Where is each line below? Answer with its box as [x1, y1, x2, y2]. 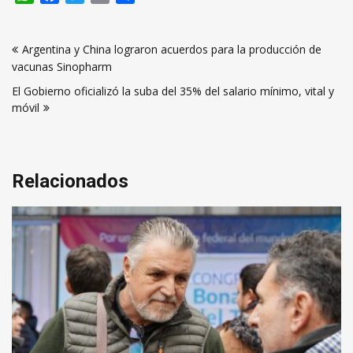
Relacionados [12, 170, 128, 192]
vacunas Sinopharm [12, 59, 112, 74]
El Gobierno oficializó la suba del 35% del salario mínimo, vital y [12, 84, 334, 98]
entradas [11, 74, 87, 96]
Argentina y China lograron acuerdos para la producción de [22, 42, 321, 57]
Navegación [11, 22, 113, 44]
